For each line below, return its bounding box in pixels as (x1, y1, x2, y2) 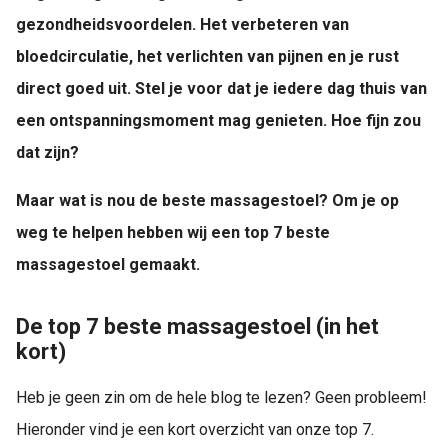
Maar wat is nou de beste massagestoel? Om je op (16, 191, 399, 210)
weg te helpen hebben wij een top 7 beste (16, 223, 330, 242)
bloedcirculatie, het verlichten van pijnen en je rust (16, 47, 399, 66)
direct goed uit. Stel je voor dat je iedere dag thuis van (16, 79, 427, 98)
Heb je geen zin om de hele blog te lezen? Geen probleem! (16, 388, 427, 408)
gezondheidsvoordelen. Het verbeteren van (16, 15, 349, 34)
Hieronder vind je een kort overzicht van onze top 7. (16, 420, 374, 440)
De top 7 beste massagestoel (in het (16, 314, 379, 339)
